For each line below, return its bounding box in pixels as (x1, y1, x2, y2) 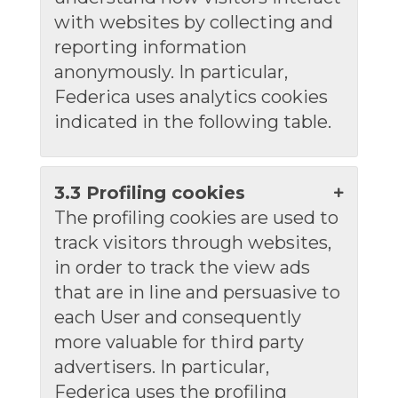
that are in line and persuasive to (53, 282, 340, 303)
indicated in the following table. (53, 111, 331, 132)
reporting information (53, 36, 247, 58)
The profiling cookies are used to (53, 207, 338, 228)
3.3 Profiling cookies (53, 182, 245, 203)
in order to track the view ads (53, 257, 310, 278)
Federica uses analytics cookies (53, 86, 328, 107)
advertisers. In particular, (53, 356, 269, 378)
